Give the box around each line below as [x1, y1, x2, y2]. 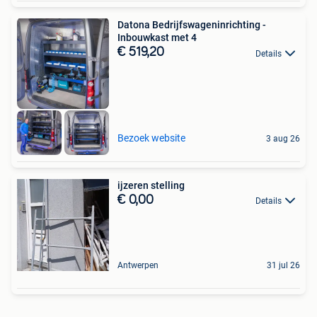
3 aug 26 [266, 133, 300, 144]
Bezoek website [117, 132, 185, 144]
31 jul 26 [267, 260, 300, 270]
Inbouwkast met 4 [117, 32, 197, 44]
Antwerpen [117, 260, 158, 270]
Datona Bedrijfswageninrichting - [117, 19, 266, 31]
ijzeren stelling [117, 179, 185, 191]
